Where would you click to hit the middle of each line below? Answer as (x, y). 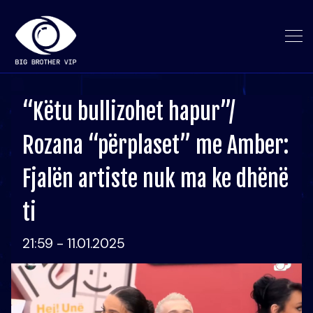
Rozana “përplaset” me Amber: (155, 145)
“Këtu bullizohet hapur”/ (129, 112)
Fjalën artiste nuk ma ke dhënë (155, 179)
